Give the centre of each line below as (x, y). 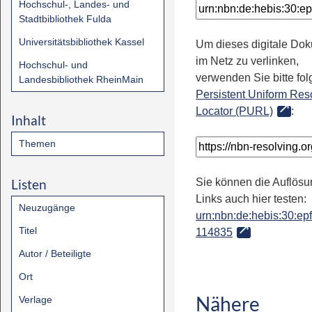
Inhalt (29, 120)
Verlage (36, 299)
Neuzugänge (47, 208)
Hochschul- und (53, 65)
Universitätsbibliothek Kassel (81, 42)
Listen (29, 184)
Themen (37, 143)
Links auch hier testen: (251, 199)
